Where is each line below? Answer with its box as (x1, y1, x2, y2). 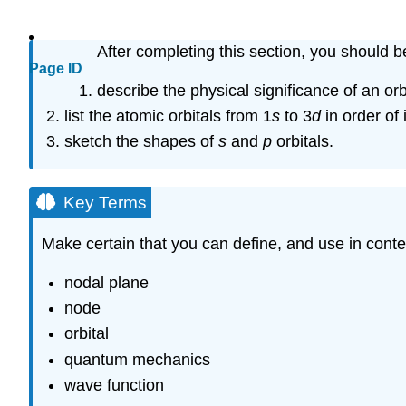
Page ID (29, 61, 82, 77)
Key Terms (63, 193, 147, 213)
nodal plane (63, 273, 149, 292)
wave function (63, 376, 164, 395)
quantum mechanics (63, 350, 210, 369)
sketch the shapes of (63, 132, 218, 151)
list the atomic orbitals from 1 (63, 106, 272, 125)
